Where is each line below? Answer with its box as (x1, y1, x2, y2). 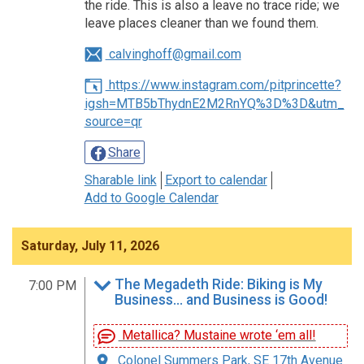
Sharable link (84, 172, 157, 188)
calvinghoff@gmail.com (105, 45, 241, 62)
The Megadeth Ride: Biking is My (114, 276, 323, 293)
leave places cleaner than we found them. (84, 15, 318, 31)
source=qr (84, 114, 142, 130)
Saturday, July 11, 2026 (21, 238, 159, 254)
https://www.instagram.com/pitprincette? (105, 77, 341, 93)
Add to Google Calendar (84, 190, 219, 206)
